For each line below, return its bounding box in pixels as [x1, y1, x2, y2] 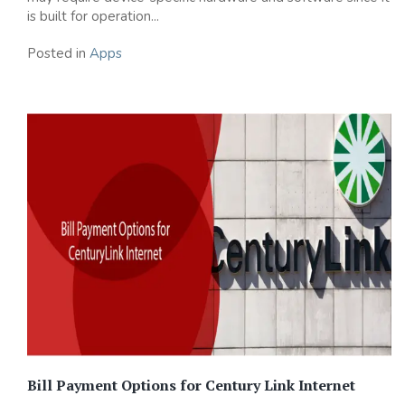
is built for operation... [27, 7, 159, 26]
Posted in [27, 44, 89, 63]
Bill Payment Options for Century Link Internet [27, 374, 355, 395]
